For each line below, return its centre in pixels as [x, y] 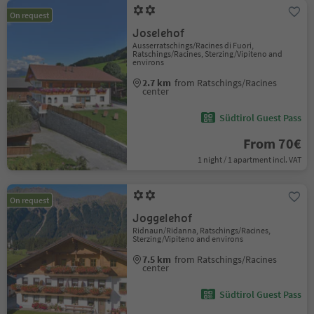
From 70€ [272, 143]
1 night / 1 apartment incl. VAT [249, 159]
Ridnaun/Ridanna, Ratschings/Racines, [202, 230]
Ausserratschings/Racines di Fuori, [193, 45]
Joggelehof [163, 218]
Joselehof [159, 33]
